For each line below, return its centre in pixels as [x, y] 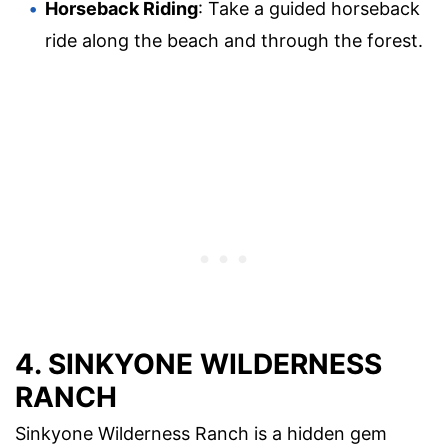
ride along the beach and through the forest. [234, 40]
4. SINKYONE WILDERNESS [198, 363]
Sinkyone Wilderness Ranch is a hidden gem [201, 433]
